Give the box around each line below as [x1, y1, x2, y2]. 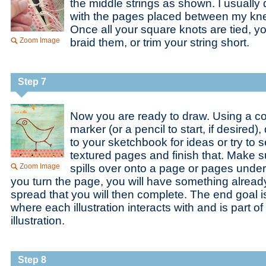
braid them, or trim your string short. [70, 36, 249, 49]
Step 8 [18, 255, 46, 265]
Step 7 [18, 77, 46, 87]
